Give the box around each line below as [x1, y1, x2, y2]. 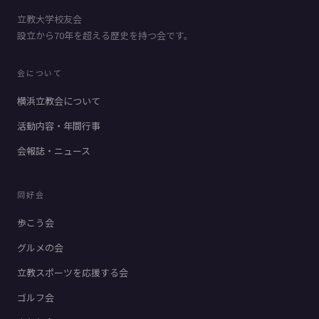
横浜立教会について [17, 93, 100, 108]
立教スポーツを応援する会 [17, 265, 128, 279]
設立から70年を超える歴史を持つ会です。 [17, 28, 193, 42]
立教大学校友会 [17, 11, 82, 26]
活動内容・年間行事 [17, 118, 100, 132]
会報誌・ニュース [17, 143, 90, 157]
